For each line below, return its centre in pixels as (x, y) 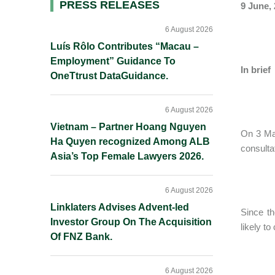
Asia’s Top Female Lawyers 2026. (127, 156)
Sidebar (82, 31)
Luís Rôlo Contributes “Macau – (125, 46)
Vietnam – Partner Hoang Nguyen (128, 127)
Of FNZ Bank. (81, 237)
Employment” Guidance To (113, 61)
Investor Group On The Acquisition (131, 222)
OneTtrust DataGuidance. (109, 76)
